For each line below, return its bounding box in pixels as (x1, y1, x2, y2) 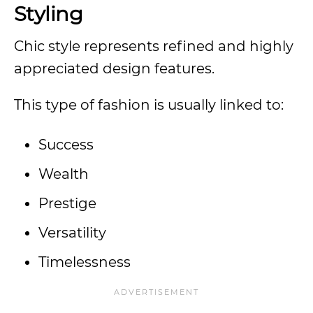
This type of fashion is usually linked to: (14, 96, 287, 113)
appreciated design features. (14, 60, 218, 77)
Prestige (38, 195, 100, 212)
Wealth (38, 166, 92, 182)
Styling (14, 1, 82, 26)
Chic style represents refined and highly (14, 38, 293, 54)
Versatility (38, 224, 110, 241)
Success (38, 136, 97, 153)
